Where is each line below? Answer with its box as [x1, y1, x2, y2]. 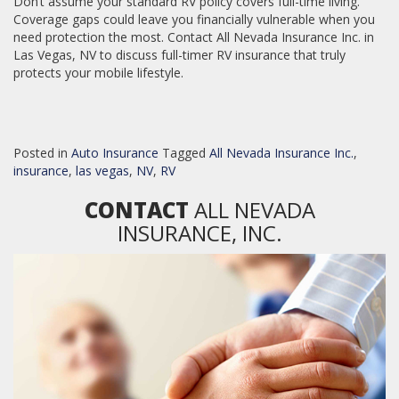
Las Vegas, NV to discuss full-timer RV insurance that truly [13, 46, 346, 63]
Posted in [13, 144, 71, 161]
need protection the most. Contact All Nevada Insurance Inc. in [13, 28, 374, 45]
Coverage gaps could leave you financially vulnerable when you [13, 11, 375, 28]
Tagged [162, 144, 209, 161]
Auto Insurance [71, 144, 159, 161]
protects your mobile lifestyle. [13, 64, 183, 81]
